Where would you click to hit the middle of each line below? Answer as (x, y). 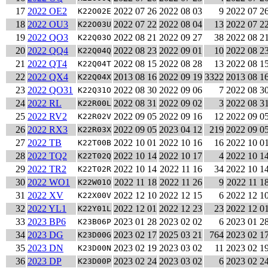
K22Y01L (95, 209)
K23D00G (95, 235)
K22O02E (95, 11)
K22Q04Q (95, 51)
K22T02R (95, 169)
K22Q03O (95, 38)
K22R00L (95, 103)
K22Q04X (95, 77)
